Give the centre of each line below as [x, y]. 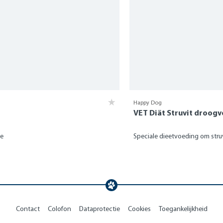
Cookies [139, 209]
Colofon [59, 209]
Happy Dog [147, 103]
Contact [28, 209]
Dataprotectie [99, 209]
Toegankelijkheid [183, 209]
